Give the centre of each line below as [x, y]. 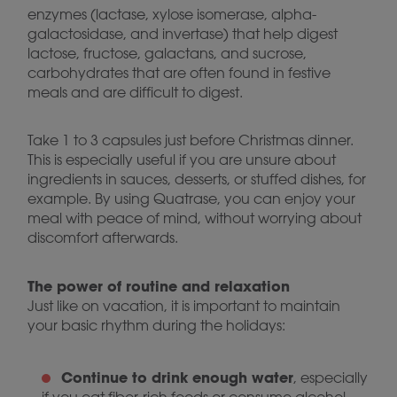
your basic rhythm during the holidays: [156, 325]
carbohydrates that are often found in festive [179, 73]
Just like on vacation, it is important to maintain [184, 306]
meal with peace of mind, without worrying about [195, 218]
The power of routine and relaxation [159, 286]
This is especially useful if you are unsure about [182, 160]
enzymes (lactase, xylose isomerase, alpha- [172, 14]
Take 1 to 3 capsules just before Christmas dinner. [191, 140]
